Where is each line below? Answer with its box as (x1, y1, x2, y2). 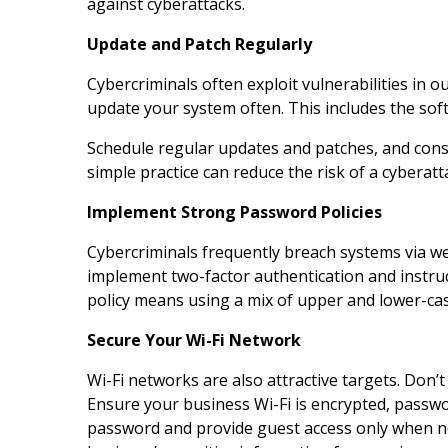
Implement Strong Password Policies (87, 200, 382, 223)
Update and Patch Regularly (87, 32, 312, 55)
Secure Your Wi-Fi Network (87, 328, 301, 351)
